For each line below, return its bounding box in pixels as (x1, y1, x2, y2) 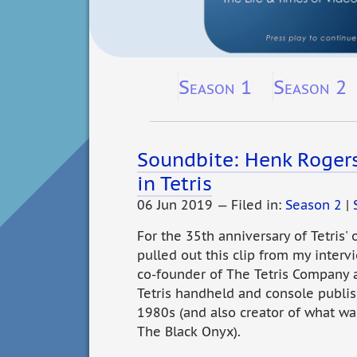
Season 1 (178, 75, 253, 99)
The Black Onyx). (137, 324, 241, 340)
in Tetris (137, 171, 212, 196)
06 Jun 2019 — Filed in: (137, 197, 285, 214)
